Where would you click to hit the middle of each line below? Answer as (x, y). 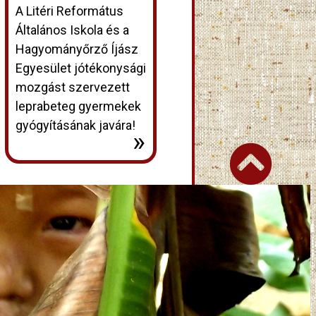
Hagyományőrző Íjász (77, 49)
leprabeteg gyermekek (78, 106)
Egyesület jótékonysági (80, 68)
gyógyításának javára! (75, 125)
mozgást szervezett (72, 87)
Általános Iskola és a (72, 30)
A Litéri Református (69, 11)
